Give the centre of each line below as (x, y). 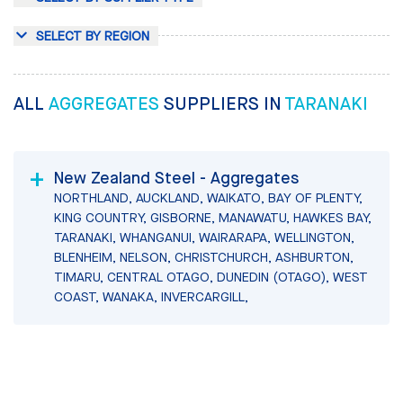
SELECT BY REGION (93, 36)
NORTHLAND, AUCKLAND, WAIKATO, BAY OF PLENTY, (208, 197)
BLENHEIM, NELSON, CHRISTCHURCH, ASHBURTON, (204, 257)
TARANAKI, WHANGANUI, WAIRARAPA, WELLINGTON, (204, 237)
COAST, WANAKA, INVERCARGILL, (151, 296)
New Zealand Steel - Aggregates (176, 178)
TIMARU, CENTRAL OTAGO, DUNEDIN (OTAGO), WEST (211, 277)
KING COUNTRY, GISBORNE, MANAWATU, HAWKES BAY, (213, 217)
